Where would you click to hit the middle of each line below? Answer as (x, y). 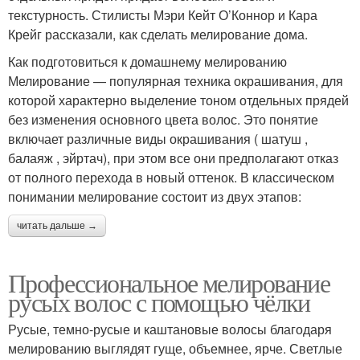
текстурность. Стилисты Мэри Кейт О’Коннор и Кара (163, 14)
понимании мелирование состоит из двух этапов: (155, 196)
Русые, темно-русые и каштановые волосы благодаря (170, 329)
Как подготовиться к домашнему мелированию (147, 61)
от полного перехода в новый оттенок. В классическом (171, 177)
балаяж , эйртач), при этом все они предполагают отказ (173, 157)
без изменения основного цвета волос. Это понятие (163, 119)
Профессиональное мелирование (169, 282)
